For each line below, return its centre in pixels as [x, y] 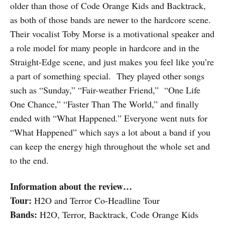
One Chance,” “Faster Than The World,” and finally [104, 104]
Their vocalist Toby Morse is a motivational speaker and [112, 34]
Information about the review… [71, 187]
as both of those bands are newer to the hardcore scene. [110, 20]
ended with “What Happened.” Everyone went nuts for [109, 118]
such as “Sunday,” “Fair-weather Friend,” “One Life [105, 90]
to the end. [29, 160]
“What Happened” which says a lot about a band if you [110, 132]
